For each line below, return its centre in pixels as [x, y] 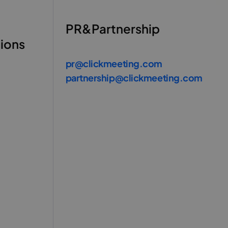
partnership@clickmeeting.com [134, 78]
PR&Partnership [112, 28]
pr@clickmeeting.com [114, 63]
